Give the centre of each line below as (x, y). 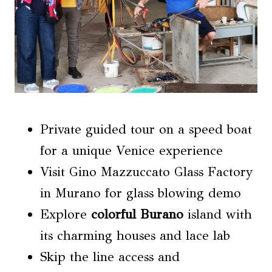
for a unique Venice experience (131, 151)
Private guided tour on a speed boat (146, 130)
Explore (66, 215)
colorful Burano (137, 215)
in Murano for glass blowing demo (141, 193)
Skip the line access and (110, 257)
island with (218, 215)
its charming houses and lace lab (135, 236)
